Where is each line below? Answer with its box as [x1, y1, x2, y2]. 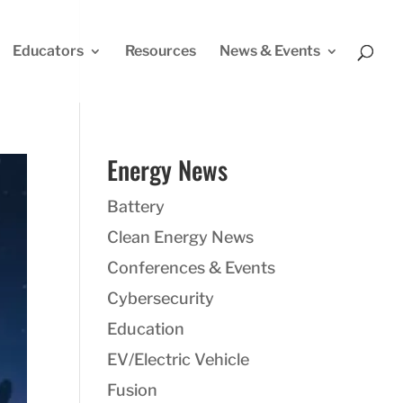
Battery [107, 197, 166, 216]
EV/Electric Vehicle [107, 350, 250, 369]
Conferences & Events [107, 258, 276, 277]
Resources [125, 42, 196, 59]
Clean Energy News [107, 228, 255, 246]
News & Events [219, 42, 320, 59]
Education [107, 319, 185, 338]
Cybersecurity [107, 289, 215, 308]
